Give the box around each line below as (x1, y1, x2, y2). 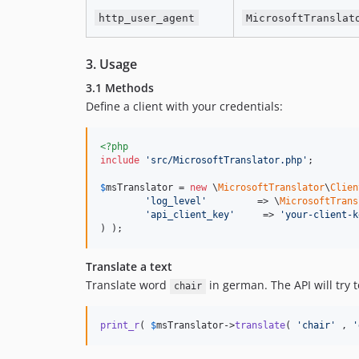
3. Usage (86, 55, 137, 74)
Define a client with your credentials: (86, 99, 283, 115)
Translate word (86, 277, 170, 293)
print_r (100, 320, 139, 332)
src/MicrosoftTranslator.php (151, 155, 302, 167)
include (100, 155, 139, 167)
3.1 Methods (86, 80, 154, 96)
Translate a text (86, 259, 172, 275)
